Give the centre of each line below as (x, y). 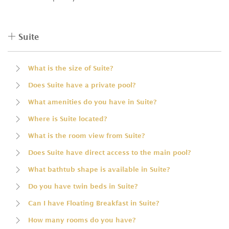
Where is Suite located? (67, 119)
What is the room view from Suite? (86, 135)
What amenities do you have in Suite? (92, 102)
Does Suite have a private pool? (82, 85)
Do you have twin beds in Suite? (83, 186)
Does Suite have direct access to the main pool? (109, 152)
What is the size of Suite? (71, 68)
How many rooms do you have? (82, 220)
